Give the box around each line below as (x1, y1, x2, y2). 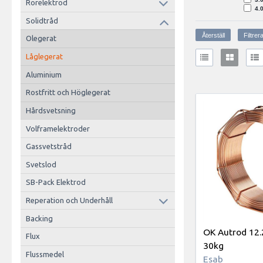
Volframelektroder (25, 124, 90, 133)
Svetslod (25, 160, 56, 168)
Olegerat (25, 34, 56, 43)
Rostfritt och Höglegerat (25, 88, 110, 97)
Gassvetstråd (25, 142, 72, 151)
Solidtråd (25, 16, 58, 25)
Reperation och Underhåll (25, 196, 113, 205)
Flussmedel (25, 249, 64, 258)
